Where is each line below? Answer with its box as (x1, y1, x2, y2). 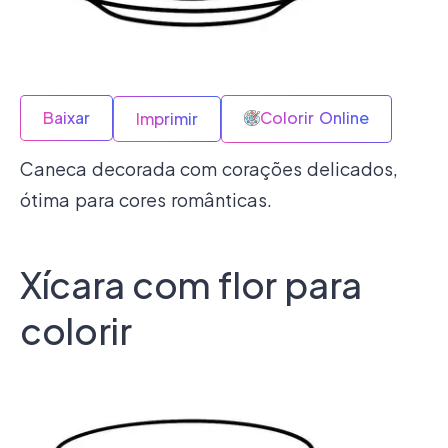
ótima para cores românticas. (20, 188, 273, 212)
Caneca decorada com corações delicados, (20, 157, 398, 181)
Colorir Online (260, 107, 369, 129)
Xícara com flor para (20, 262, 362, 308)
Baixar (43, 107, 90, 129)
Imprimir (136, 108, 198, 130)
